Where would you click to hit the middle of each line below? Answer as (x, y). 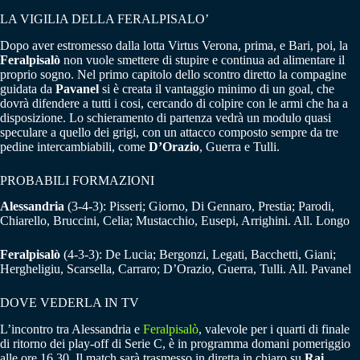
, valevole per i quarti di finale (274, 329)
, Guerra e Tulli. (239, 146)
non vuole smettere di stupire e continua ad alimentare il (202, 59)
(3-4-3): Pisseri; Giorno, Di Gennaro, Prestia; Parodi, (201, 207)
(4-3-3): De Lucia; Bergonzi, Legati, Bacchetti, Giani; (200, 255)
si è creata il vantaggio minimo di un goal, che (217, 88)
